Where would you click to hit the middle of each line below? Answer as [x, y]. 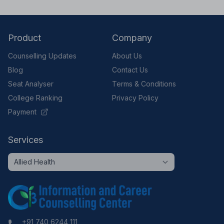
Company [132, 37]
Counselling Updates [42, 55]
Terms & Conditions [144, 83]
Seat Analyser [31, 83]
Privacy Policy [135, 97]
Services [25, 139]
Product [24, 37]
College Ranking [35, 97]
